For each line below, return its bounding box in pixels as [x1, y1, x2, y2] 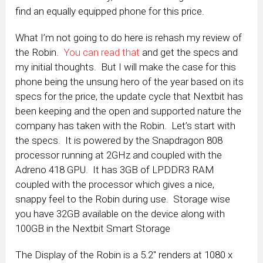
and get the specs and [140, 46, 238, 59]
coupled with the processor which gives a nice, [15, 178, 215, 191]
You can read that [63, 46, 140, 59]
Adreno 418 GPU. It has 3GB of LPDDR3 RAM [15, 164, 215, 176]
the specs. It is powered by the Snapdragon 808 [15, 134, 223, 147]
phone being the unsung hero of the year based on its [15, 76, 244, 88]
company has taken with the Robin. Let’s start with [15, 120, 236, 132]
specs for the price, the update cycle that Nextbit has [15, 90, 244, 103]
